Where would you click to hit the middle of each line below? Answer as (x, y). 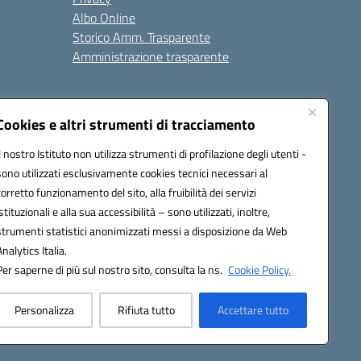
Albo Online (104, 18)
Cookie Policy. (259, 270)
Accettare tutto (253, 310)
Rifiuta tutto (146, 310)
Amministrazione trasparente (151, 56)
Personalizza (44, 310)
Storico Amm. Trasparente (141, 37)
